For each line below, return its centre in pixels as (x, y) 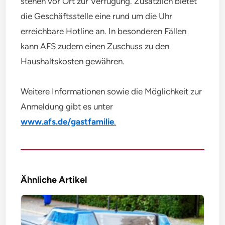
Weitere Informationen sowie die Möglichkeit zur (111, 91)
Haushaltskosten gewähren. (73, 61)
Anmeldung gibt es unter (67, 106)
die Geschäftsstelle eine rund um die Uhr (97, 16)
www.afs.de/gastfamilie (68, 121)
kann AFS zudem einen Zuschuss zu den (95, 46)
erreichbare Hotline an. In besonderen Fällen (104, 31)
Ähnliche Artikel (54, 180)
